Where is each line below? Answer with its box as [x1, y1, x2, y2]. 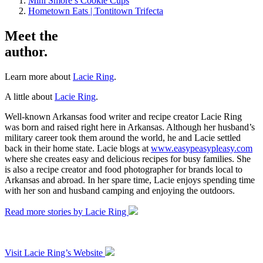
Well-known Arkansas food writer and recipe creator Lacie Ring [5, 112, 242, 122]
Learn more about [5, 72, 73, 82]
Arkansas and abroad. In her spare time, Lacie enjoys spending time [5, 175, 255, 186]
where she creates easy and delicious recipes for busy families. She [5, 154, 251, 164]
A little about [5, 92, 55, 102]
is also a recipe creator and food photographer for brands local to [5, 164, 242, 175]
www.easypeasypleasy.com [151, 143, 252, 154]
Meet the [5, 28, 58, 44]
